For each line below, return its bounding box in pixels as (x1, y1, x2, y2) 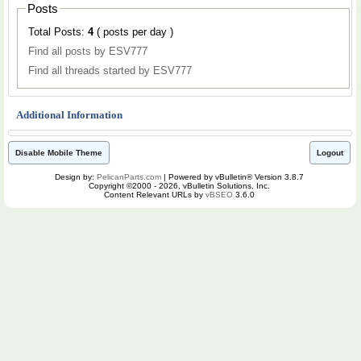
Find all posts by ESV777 (28, 44, 147, 57)
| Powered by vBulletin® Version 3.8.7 (161, 172, 304, 181)
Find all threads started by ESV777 (28, 64, 192, 77)
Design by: (55, 172, 97, 181)
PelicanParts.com (97, 172, 161, 181)
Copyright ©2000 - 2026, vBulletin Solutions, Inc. (89, 180, 270, 190)
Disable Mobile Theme (15, 147, 102, 157)
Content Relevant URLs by (104, 189, 205, 199)
